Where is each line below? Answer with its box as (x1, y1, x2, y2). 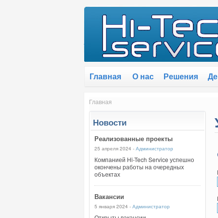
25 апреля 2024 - (94, 145, 136, 152)
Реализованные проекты (94, 134, 173, 143)
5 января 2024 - (94, 203, 132, 210)
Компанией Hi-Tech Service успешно (94, 155, 194, 163)
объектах (94, 170, 120, 178)
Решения (163, 71, 198, 82)
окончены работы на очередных (94, 163, 184, 171)
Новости (93, 116, 127, 128)
